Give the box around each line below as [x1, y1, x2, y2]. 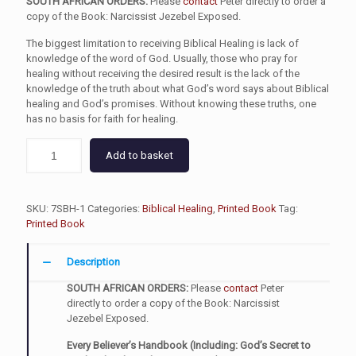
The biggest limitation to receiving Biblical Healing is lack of [26, 37, 299, 49]
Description [67, 256, 120, 268]
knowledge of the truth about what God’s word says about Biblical [26, 83, 329, 95]
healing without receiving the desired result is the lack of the [26, 68, 300, 79]
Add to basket [106, 149, 173, 161]
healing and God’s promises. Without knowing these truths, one [26, 98, 316, 110]
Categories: [87, 203, 142, 215]
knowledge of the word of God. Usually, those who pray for [26, 52, 297, 64]
